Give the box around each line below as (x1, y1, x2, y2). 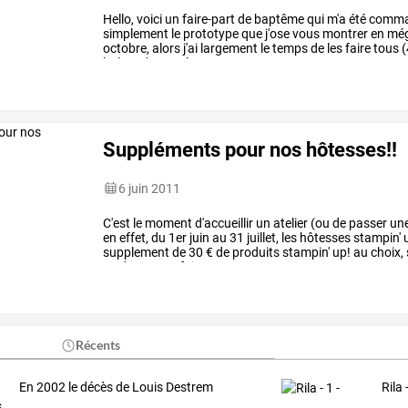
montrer (320, 25, 369, 41)
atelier (270, 215, 309, 230)
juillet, (244, 229, 280, 245)
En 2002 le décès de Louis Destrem (18, 380, 213, 395)
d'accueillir (192, 215, 254, 230)
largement (198, 40, 259, 56)
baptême (251, 11, 305, 26)
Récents (76, 337, 121, 353)
